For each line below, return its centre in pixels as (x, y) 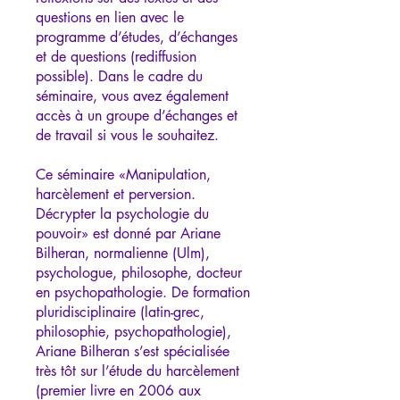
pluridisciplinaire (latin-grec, (120, 312)
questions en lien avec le (110, 18)
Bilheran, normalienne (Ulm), (123, 254)
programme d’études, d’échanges (137, 37)
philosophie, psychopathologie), (133, 332)
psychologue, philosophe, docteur (139, 273)
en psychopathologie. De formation (143, 293)
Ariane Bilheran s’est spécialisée (133, 352)
